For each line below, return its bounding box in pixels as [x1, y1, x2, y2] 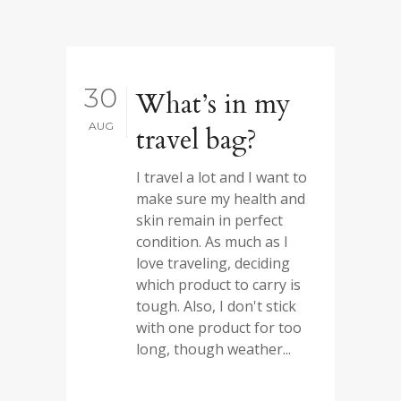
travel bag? [136, 122, 257, 158]
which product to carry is [136, 275, 301, 294]
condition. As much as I [136, 232, 288, 252]
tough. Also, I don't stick [136, 296, 296, 316]
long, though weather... [136, 339, 291, 359]
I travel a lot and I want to [136, 167, 307, 187]
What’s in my [136, 86, 291, 123]
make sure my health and [136, 189, 305, 209]
